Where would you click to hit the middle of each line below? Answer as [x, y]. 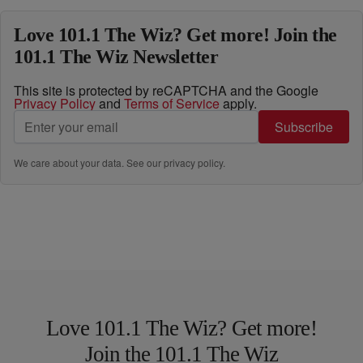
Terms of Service [172, 103]
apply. [238, 103]
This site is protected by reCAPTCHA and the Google [166, 90]
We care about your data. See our [89, 162]
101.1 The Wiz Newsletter [116, 57]
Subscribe [304, 127]
